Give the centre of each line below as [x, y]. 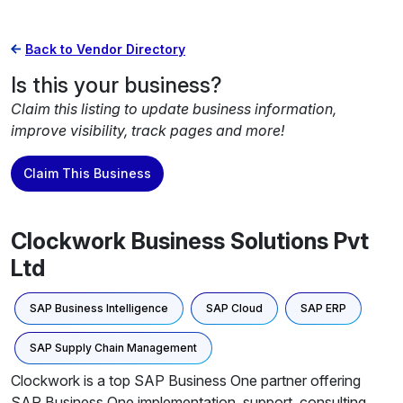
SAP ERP [323, 308]
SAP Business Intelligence [99, 308]
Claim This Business [87, 173]
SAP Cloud [234, 308]
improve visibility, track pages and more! [148, 130]
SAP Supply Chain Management [113, 348]
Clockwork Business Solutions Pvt [190, 241]
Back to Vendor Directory [105, 49]
